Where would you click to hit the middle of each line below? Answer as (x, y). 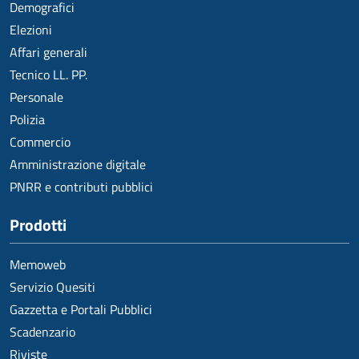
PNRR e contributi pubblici (81, 186)
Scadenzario (42, 331)
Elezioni (31, 29)
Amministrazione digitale (78, 164)
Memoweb (38, 264)
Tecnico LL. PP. (48, 74)
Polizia (27, 119)
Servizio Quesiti (52, 286)
